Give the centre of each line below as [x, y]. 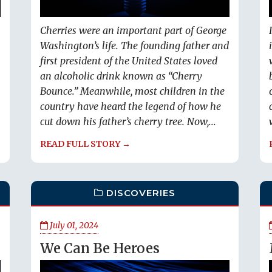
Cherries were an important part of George [133, 31]
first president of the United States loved [129, 61]
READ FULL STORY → [85, 144]
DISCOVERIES [141, 193]
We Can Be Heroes [100, 248]
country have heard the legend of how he [131, 107]
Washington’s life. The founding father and [134, 46]
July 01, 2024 [73, 225]
